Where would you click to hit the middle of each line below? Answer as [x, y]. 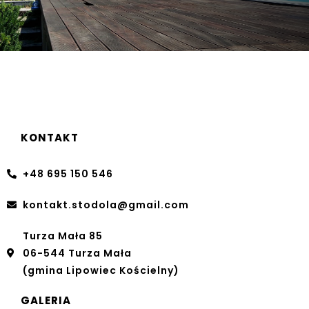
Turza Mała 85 [62, 236]
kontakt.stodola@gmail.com [106, 205]
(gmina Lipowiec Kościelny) [101, 270]
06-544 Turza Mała [77, 253]
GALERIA [46, 300]
